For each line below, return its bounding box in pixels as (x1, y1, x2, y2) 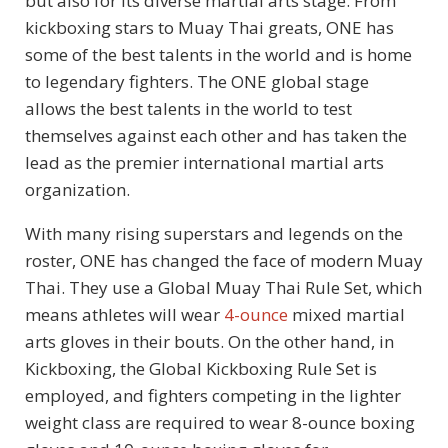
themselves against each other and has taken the (25, 123, 407, 147)
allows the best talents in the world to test (25, 96, 352, 120)
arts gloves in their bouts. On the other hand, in (25, 329, 394, 353)
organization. (25, 177, 130, 201)
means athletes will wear (25, 302, 224, 326)
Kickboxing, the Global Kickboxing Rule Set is (25, 356, 377, 380)
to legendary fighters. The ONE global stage (25, 69, 369, 93)
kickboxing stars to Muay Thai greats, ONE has (25, 15, 394, 39)
